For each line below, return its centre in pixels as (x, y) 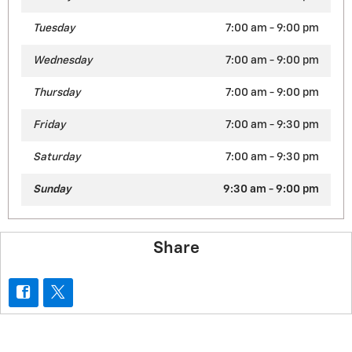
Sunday (52, 189)
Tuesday (54, 28)
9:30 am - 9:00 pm (271, 189)
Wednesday (62, 60)
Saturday (57, 157)
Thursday (57, 92)
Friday (49, 125)
